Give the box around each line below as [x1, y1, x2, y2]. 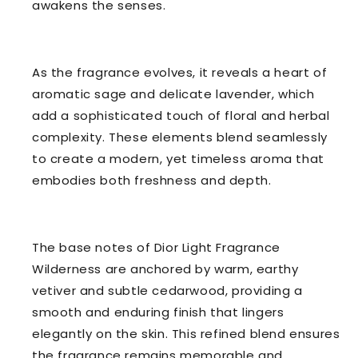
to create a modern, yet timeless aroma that [32, 150, 324, 168]
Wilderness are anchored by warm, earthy [32, 261, 299, 278]
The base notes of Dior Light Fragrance [32, 239, 280, 257]
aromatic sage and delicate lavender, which [32, 86, 315, 103]
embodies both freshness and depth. [32, 172, 272, 189]
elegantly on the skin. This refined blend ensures [32, 325, 340, 343]
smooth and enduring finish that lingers [32, 304, 284, 321]
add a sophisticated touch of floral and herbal [32, 107, 330, 125]
